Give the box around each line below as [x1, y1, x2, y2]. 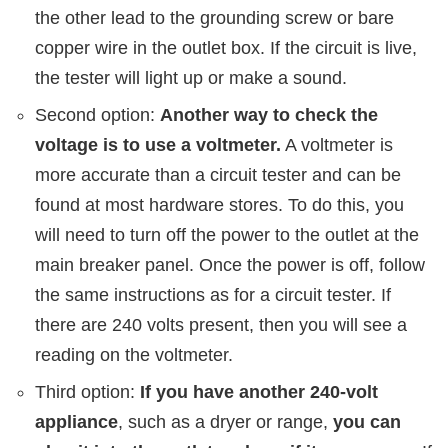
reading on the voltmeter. [35, 344, 233, 365]
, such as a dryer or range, [118, 411, 333, 432]
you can [333, 411, 401, 432]
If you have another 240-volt [140, 381, 378, 402]
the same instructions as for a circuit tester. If [35, 284, 391, 305]
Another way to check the [160, 104, 378, 125]
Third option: [35, 381, 140, 402]
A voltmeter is [281, 134, 393, 155]
